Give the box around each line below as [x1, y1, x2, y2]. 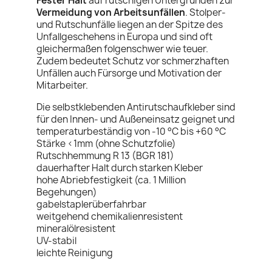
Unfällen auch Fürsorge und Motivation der [36, 67, 222, 80]
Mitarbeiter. [36, 79, 88, 92]
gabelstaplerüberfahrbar [36, 198, 146, 211]
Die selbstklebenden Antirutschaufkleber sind [36, 101, 236, 114]
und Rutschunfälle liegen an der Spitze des [36, 18, 223, 31]
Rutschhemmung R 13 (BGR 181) [36, 149, 174, 162]
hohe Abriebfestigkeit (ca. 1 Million [36, 174, 186, 186]
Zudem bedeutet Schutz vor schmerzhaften [36, 55, 229, 67]
